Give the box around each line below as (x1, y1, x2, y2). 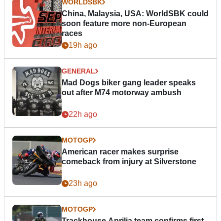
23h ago (69, 179, 97, 187)
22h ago (69, 110, 97, 118)
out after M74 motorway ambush (62, 88, 182, 97)
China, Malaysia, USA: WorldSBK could (62, 9, 209, 18)
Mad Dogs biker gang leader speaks (62, 78, 196, 87)
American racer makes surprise (62, 147, 179, 156)
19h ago (69, 40, 97, 49)
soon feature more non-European (62, 19, 186, 28)
